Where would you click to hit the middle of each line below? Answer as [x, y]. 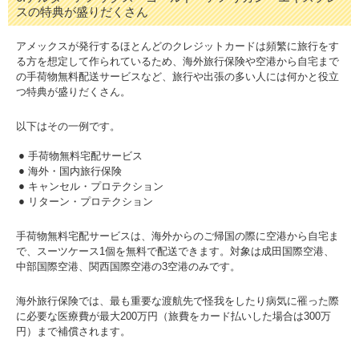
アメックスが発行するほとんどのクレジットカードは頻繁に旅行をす [177, 46]
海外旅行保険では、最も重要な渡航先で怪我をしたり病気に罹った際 [177, 301]
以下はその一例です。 [68, 126]
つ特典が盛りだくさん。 [73, 92]
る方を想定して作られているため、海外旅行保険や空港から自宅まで [177, 61]
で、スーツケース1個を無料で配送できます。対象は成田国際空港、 [175, 251]
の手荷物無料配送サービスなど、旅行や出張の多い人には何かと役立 [177, 77]
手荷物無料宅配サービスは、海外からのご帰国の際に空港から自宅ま [177, 236]
